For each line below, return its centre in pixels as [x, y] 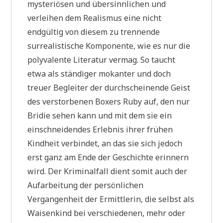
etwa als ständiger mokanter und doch [99, 73]
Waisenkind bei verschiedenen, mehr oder [107, 213]
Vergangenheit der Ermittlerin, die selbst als [111, 199]
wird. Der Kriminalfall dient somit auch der [108, 171]
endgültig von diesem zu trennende [94, 32]
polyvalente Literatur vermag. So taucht [102, 59]
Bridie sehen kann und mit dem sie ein [100, 115]
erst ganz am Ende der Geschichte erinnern [108, 157]
